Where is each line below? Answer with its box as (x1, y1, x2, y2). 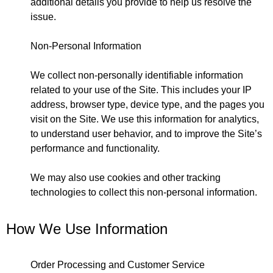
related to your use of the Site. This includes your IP (30, 84, 252, 95)
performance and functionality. (30, 143, 160, 154)
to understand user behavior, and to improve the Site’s (30, 128, 262, 139)
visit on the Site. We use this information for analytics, (30, 113, 259, 124)
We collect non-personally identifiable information (30, 69, 243, 80)
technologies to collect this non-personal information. (30, 186, 257, 197)
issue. (30, 11, 56, 22)
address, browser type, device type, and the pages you (30, 99, 264, 110)
